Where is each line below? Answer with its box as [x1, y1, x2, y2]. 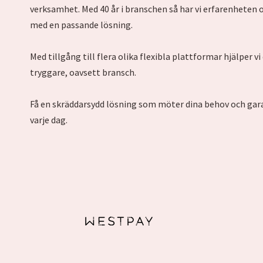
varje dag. [30, 114, 68, 126]
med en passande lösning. [30, 19, 133, 31]
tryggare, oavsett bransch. [30, 66, 136, 79]
